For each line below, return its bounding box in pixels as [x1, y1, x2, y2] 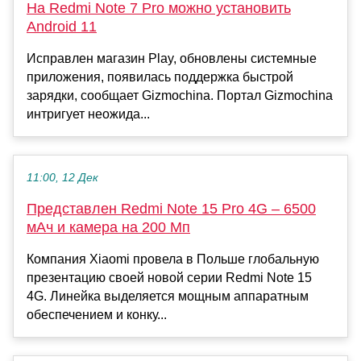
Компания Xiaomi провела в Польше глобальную [27, 252, 319, 267]
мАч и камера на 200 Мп [27, 219, 190, 236]
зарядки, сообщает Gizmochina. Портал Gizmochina [27, 89, 333, 103]
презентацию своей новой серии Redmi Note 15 [27, 271, 312, 285]
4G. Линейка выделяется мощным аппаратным [27, 289, 309, 304]
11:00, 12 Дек [27, 172, 98, 185]
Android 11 [27, 19, 97, 35]
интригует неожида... [27, 107, 150, 122]
